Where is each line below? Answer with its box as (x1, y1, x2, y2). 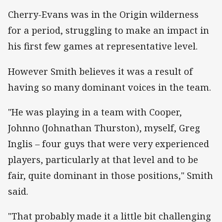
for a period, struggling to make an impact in (8, 24, 209, 37)
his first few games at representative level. (8, 40, 198, 53)
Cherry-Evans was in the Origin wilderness (8, 8, 199, 21)
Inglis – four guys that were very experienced (8, 137, 209, 150)
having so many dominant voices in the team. (8, 81, 211, 93)
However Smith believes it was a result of (8, 65, 193, 77)
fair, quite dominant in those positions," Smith (8, 169, 213, 181)
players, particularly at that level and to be (8, 153, 198, 166)
